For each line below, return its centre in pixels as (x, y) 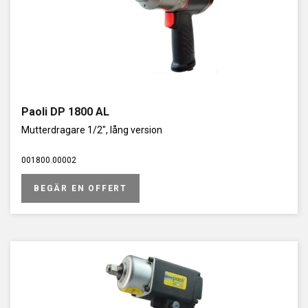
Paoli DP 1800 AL (65, 112)
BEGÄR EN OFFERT (80, 188)
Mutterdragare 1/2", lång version (92, 130)
